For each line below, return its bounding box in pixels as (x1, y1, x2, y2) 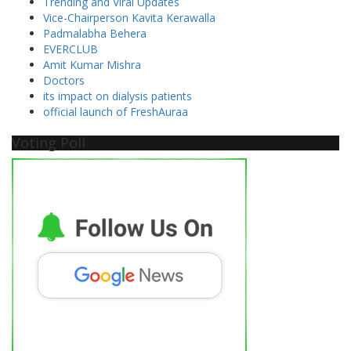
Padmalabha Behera (43, 25, 147, 41)
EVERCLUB (43, 41, 98, 56)
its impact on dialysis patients (43, 88, 192, 103)
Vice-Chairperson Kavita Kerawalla (43, 9, 215, 25)
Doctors (43, 72, 85, 88)
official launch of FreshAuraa (43, 103, 188, 119)
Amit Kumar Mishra (43, 56, 141, 72)
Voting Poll (12, 132, 85, 152)
